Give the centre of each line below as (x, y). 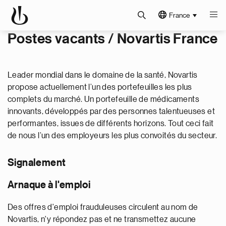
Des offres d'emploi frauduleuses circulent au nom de (103, 207)
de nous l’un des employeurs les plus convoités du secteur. (113, 136)
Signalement (37, 163)
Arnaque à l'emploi (49, 185)
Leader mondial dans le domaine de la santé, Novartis (103, 75)
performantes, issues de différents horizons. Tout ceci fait (111, 124)
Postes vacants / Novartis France (113, 39)
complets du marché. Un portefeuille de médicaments (103, 99)
